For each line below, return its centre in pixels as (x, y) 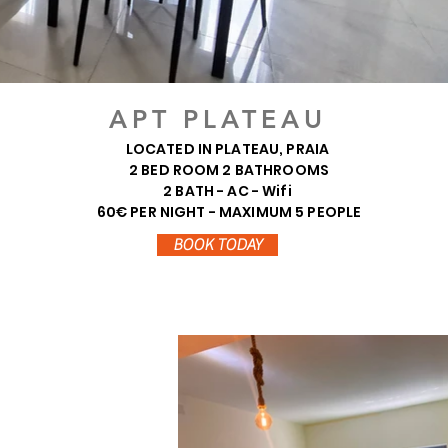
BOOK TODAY (217, 245)
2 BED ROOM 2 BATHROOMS (229, 170)
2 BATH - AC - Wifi (229, 191)
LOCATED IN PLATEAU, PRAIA (229, 149)
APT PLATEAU (218, 119)
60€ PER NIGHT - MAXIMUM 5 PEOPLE (229, 212)
